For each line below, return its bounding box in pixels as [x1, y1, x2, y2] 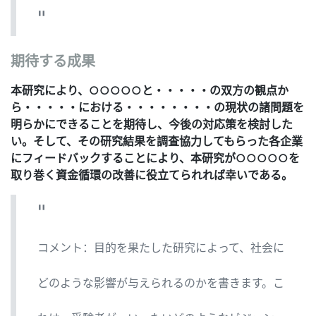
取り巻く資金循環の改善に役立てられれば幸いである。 [11, 167, 293, 182]
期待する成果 [11, 51, 95, 71]
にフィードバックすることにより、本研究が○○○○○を [11, 150, 300, 165]
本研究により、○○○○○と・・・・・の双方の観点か [11, 83, 288, 97]
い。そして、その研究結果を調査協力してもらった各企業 [11, 133, 303, 148]
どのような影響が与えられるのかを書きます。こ [37, 275, 284, 290]
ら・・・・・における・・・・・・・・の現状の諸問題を [11, 99, 304, 114]
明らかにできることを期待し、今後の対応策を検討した [11, 116, 293, 131]
